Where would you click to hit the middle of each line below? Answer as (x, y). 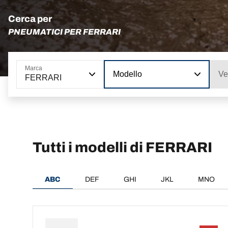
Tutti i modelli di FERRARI (122, 148)
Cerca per (30, 19)
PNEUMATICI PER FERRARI (64, 32)
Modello (127, 74)
